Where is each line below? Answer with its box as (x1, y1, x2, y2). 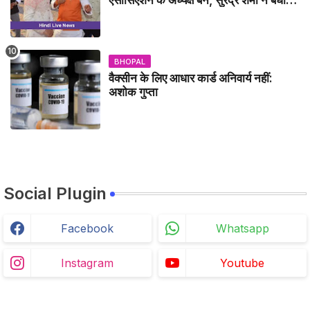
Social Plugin (3, 183, 107, 203)
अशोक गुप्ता (109, 84, 158, 99)
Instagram (61, 255, 113, 270)
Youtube (220, 255, 264, 270)
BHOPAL (114, 56, 145, 66)
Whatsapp (215, 221, 269, 235)
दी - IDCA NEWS (109, 6, 195, 21)
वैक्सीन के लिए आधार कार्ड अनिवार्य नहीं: (109, 71, 273, 85)
